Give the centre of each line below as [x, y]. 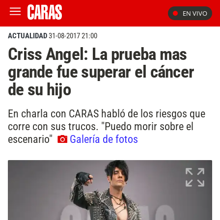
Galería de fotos [104, 139]
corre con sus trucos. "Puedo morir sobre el [101, 126]
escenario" [31, 139]
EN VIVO [195, 13]
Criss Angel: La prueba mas [97, 54]
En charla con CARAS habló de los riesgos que [107, 113]
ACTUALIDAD [27, 36]
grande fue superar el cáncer [101, 72]
